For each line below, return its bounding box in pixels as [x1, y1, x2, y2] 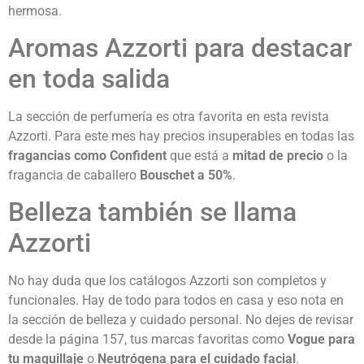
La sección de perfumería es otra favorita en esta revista [8, 109, 329, 125]
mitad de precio [232, 148, 323, 164]
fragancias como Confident [8, 148, 167, 164]
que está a [167, 148, 232, 164]
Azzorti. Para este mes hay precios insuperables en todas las [8, 128, 354, 145]
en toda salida [8, 63, 170, 95]
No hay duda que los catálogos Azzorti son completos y [8, 273, 327, 289]
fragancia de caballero [8, 167, 140, 184]
